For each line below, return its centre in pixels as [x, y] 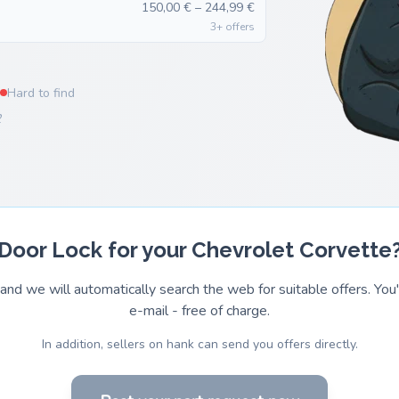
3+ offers [233, 27]
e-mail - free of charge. [199, 310]
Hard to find [41, 93]
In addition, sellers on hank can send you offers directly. [199, 344]
